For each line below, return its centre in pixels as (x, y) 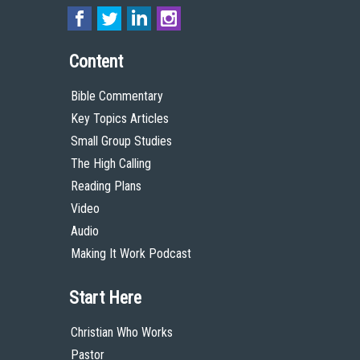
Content (96, 61)
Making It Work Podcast (131, 254)
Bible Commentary (117, 96)
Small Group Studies (121, 141)
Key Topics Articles (120, 119)
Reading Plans (106, 186)
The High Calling (111, 164)
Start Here (105, 298)
